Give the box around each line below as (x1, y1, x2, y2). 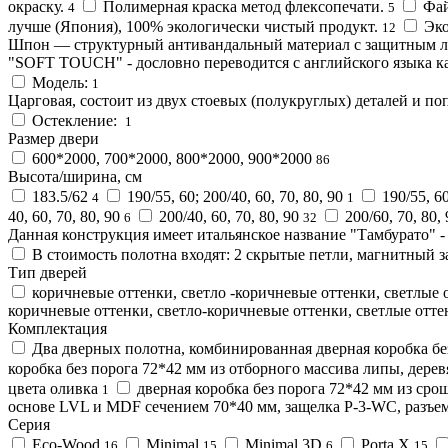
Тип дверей (8, 263, 87, 281)
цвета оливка (8, 379, 98, 397)
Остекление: (32, 111, 121, 129)
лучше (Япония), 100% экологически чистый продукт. (8, 17, 378, 35)
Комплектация (8, 319, 107, 337)
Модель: (32, 73, 88, 91)
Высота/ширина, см (8, 167, 142, 185)
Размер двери (8, 129, 99, 147)
